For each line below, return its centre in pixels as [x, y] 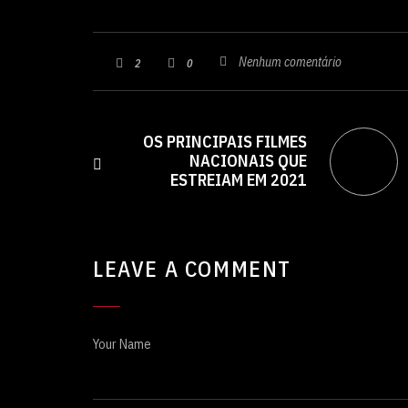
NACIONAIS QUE [248, 161]
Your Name [122, 345]
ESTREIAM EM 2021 [239, 180]
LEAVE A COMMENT [192, 269]
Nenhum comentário [290, 61]
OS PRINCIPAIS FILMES [225, 142]
